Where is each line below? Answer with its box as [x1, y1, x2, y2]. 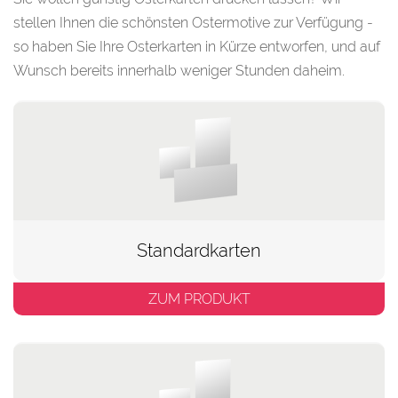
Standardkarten [137, 239, 261, 261]
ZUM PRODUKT [147, 290, 251, 307]
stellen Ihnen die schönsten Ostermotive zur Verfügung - [13, 13, 373, 31]
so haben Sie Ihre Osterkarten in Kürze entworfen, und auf [13, 37, 380, 55]
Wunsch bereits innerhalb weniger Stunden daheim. [13, 61, 345, 79]
